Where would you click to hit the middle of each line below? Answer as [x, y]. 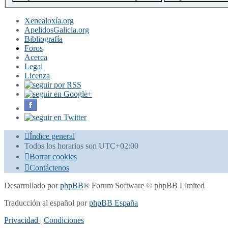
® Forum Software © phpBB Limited [144, 185]
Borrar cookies [53, 156]
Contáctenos [49, 167]
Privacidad [21, 220]
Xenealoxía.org [49, 20]
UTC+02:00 [119, 146]
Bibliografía [44, 39]
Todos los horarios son [62, 146]
